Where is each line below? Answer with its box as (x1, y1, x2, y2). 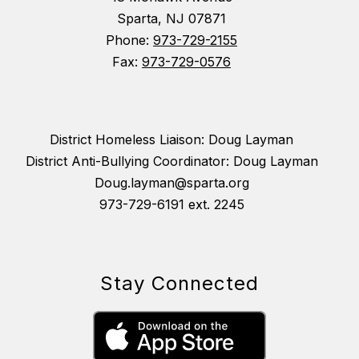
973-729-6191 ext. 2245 (99, 196, 244, 213)
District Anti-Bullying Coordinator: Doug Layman (25, 153, 318, 170)
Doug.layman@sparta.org (94, 175, 249, 192)
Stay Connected (100, 272, 259, 296)
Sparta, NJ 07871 (117, 10, 226, 27)
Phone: (106, 32, 153, 49)
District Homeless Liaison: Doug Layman (50, 131, 293, 148)
